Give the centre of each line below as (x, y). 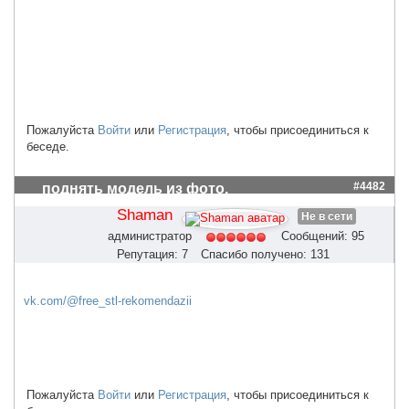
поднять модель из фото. (135, 188)
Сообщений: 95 (323, 236)
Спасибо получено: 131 (265, 254)
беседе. (48, 146)
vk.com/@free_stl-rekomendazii (108, 300)
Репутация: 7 (152, 254)
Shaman (144, 214)
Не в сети (326, 216)
